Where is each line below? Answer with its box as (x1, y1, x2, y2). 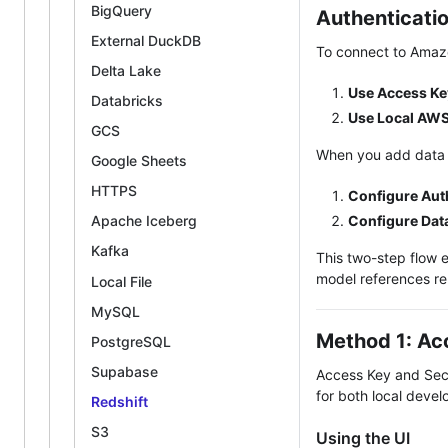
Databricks (91, 91, 163, 109)
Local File (91, 272, 152, 290)
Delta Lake (91, 61, 161, 79)
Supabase (91, 362, 158, 380)
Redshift (91, 392, 148, 410)
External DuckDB (91, 31, 201, 49)
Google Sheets (91, 152, 187, 170)
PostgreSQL (91, 332, 171, 350)
